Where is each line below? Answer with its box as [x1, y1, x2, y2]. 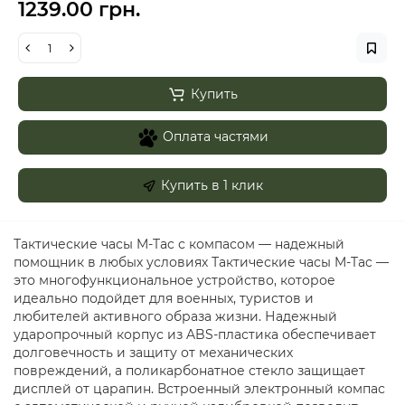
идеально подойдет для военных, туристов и [14, 290, 314, 306]
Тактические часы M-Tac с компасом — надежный [14, 236, 344, 252]
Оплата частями [163, 127, 268, 145]
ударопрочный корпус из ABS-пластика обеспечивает [14, 326, 376, 343]
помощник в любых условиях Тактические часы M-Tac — [14, 254, 389, 270]
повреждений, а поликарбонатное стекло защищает [14, 363, 365, 379]
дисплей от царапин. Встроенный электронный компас [14, 381, 385, 397]
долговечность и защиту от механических [14, 344, 293, 361]
